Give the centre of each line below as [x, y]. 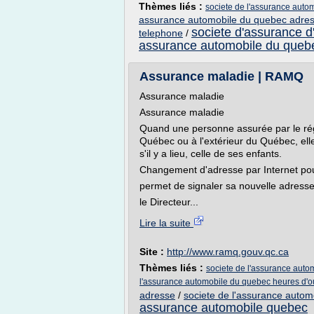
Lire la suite [166, 223]
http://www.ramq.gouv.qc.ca [228, 252]
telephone [161, 33]
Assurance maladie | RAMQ [221, 76]
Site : [153, 252]
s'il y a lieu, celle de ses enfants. [211, 153]
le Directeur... [169, 202]
